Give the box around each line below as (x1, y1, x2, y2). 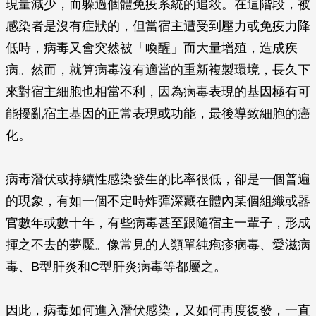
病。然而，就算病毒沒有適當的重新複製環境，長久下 (6, 63, 310, 77)
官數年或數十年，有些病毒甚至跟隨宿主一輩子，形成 (6, 216, 310, 230)
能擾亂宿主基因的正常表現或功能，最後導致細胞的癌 (6, 107, 310, 121)
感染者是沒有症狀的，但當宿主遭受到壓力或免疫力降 (6, 19, 310, 33)
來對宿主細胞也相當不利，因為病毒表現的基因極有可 (6, 85, 310, 99)
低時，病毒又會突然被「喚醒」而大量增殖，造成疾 (6, 41, 298, 55)
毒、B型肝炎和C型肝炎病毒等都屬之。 (6, 260, 226, 274)
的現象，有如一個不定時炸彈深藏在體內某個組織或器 (6, 194, 310, 208)
